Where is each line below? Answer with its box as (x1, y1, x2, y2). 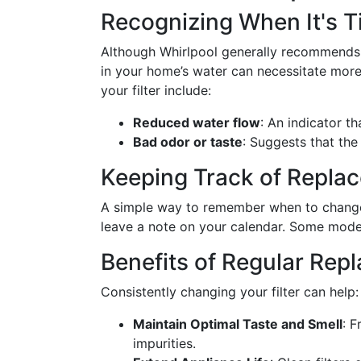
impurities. (133, 335, 196, 351)
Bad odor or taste (133, 134, 243, 150)
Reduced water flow (133, 114, 260, 131)
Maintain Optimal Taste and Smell (133, 316, 342, 332)
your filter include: (101, 82, 211, 98)
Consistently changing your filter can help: (101, 284, 359, 300)
